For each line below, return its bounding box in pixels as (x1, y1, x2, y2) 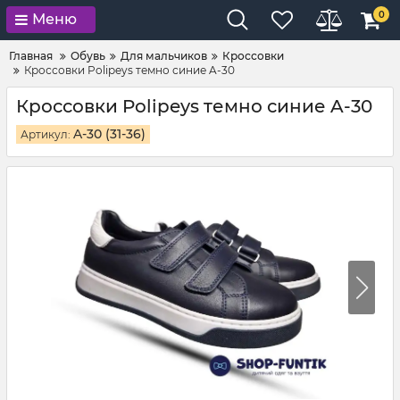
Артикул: (21, 128, 73, 141)
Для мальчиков (121, 49, 207, 62)
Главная (9, 49, 53, 62)
